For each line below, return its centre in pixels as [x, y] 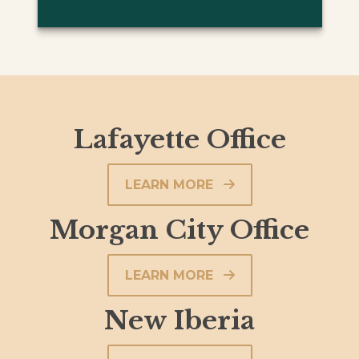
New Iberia [179, 320]
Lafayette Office [179, 139]
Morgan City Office [179, 230]
